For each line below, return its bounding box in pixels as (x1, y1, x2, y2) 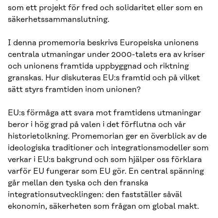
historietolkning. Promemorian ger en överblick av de (8, 131, 207, 141)
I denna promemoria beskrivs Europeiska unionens (8, 38, 199, 47)
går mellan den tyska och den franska (8, 178, 148, 187)
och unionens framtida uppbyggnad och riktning (8, 61, 189, 71)
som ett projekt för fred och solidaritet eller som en (8, 3, 203, 12)
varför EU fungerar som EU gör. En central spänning (8, 166, 204, 176)
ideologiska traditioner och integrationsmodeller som (8, 143, 209, 152)
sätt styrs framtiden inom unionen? (8, 85, 141, 94)
